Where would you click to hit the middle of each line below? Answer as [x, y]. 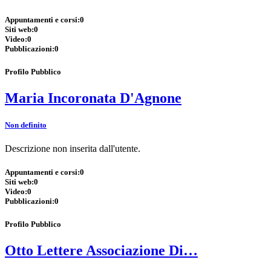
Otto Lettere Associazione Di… [101, 251]
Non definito [26, 125]
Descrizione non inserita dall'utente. [73, 148]
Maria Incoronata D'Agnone [93, 98]
